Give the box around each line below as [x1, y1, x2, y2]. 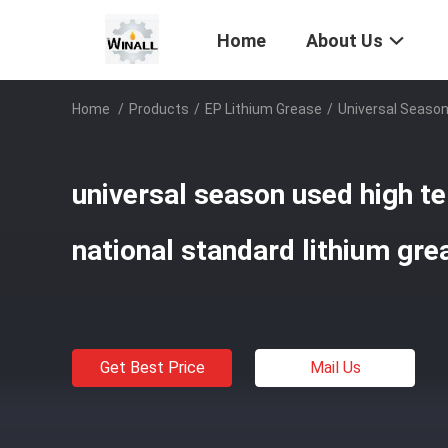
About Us [306, 30, 383, 52]
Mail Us [309, 358, 361, 377]
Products [129, 101, 189, 117]
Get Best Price [99, 358, 205, 377]
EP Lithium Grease [205, 101, 322, 117]
